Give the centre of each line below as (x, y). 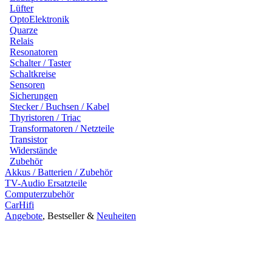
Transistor (29, 139)
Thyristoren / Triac (45, 117)
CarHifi (19, 205)
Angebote (24, 216)
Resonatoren (34, 52)
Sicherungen (34, 95)
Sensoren (27, 84)
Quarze (24, 30)
